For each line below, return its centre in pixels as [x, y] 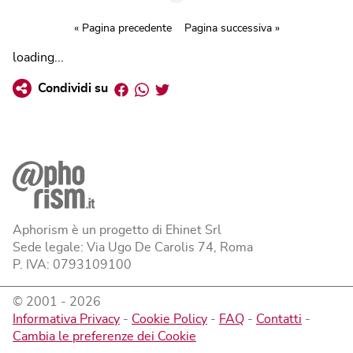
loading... [38, 57]
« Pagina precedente [123, 28]
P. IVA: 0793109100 [72, 264]
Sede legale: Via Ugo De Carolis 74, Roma [133, 247]
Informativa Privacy [66, 319]
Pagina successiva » [232, 28]
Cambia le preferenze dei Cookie [104, 336]
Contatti [279, 319]
